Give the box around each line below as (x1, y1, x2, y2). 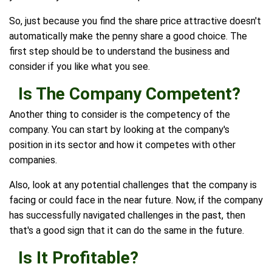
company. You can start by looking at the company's (9, 124, 229, 136)
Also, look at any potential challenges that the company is (9, 179, 257, 191)
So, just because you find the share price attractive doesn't (9, 15, 261, 27)
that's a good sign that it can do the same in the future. (9, 225, 244, 237)
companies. (9, 154, 57, 166)
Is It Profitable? (18, 248, 138, 268)
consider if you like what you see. (9, 61, 150, 73)
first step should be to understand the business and (9, 46, 229, 58)
